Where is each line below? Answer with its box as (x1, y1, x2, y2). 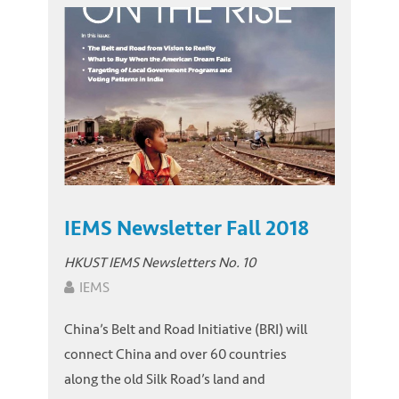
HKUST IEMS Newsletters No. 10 (64, 251, 256, 274)
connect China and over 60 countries (64, 343, 287, 366)
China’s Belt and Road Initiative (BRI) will (64, 318, 307, 341)
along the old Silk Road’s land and (64, 368, 265, 391)
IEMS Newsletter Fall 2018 (64, 214, 309, 241)
